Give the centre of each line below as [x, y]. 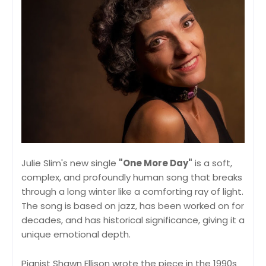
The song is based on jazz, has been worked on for [133, 206]
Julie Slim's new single [70, 163]
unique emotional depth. [76, 235]
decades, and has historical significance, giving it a [133, 220]
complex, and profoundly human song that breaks [132, 178]
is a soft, [212, 163]
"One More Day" [156, 163]
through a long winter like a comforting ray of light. [132, 192]
